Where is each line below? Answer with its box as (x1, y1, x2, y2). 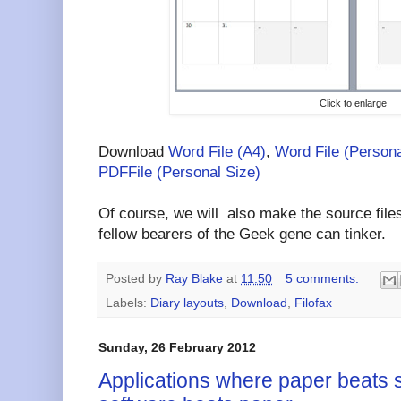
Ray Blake (166, 272, 223, 286)
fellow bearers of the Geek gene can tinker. (98, 225, 386, 243)
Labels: (106, 295, 150, 310)
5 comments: (285, 272, 363, 286)
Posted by (106, 272, 166, 286)
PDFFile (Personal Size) (98, 163, 260, 181)
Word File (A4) (168, 142, 266, 160)
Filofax (294, 295, 332, 310)
